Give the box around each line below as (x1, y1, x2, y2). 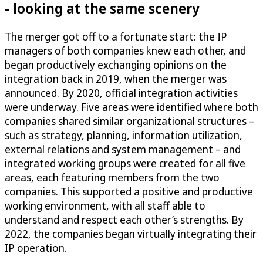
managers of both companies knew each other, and (5, 43, 246, 58)
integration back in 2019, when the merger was (5, 71, 227, 86)
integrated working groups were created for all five (5, 156, 245, 170)
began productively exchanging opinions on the (5, 57, 227, 72)
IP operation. (5, 240, 67, 255)
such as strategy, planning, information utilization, (5, 127, 242, 142)
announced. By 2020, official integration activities (5, 85, 238, 100)
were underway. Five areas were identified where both (5, 99, 258, 114)
